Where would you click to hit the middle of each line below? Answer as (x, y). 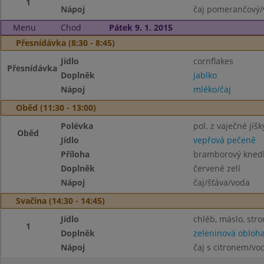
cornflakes (213, 61)
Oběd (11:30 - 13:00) (56, 108)
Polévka (77, 126)
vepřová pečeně (224, 140)
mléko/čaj (212, 89)
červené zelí (217, 168)
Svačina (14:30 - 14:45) (60, 201)
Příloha (75, 154)
